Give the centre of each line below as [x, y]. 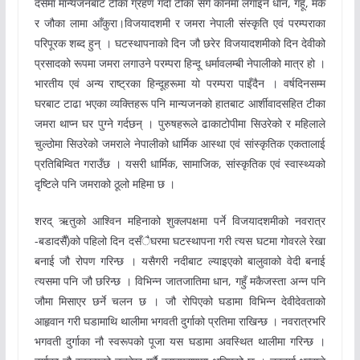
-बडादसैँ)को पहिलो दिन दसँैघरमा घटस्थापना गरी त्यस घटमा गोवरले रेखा [180, 241]
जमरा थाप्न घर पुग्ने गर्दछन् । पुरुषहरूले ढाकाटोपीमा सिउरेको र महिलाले [180, 124]
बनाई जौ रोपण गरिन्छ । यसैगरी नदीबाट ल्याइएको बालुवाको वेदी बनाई [180, 261]
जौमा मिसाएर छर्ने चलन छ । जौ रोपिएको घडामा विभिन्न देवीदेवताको [180, 301]
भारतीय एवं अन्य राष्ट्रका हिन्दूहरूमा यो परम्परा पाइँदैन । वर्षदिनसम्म [180, 84]
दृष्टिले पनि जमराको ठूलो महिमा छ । [104, 184]
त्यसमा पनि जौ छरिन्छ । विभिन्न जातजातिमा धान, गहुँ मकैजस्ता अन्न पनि [180, 281]
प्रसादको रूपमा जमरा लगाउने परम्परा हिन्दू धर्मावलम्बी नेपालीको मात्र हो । [180, 63]
